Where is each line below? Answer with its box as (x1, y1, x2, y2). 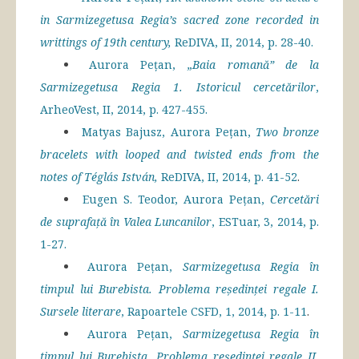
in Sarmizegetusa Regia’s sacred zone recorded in (40, 12, 319, 28)
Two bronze (255, 124, 320, 140)
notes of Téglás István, (40, 169, 161, 185)
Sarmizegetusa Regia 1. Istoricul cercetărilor (40, 79, 316, 95)
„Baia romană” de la (175, 57, 320, 73)
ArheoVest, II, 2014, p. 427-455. (40, 102, 208, 118)
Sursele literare (40, 304, 121, 320)
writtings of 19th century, (40, 34, 175, 50)
